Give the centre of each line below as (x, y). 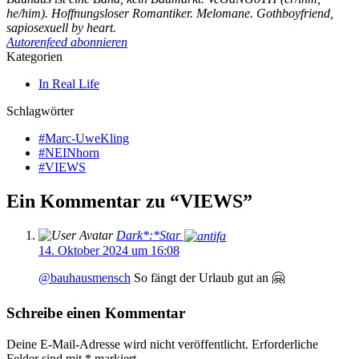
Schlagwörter (40, 111)
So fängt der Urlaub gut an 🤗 (208, 278)
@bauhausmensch (85, 278)
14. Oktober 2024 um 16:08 (109, 251)
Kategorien (34, 56)
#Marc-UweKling (84, 138)
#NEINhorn (69, 152)
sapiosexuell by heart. (61, 27)
